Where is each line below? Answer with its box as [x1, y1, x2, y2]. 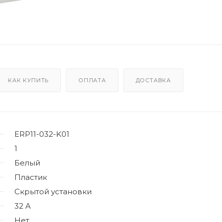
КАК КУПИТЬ [8, 76, 49, 84]
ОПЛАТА [78, 76, 106, 84]
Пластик [14, 172, 47, 182]
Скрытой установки [14, 186, 92, 196]
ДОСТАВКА [135, 76, 171, 84]
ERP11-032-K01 [14, 129, 69, 139]
